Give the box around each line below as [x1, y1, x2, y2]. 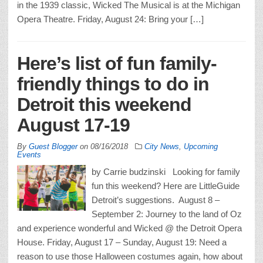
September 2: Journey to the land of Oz [92, 208, 242, 219]
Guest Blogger [29, 141, 77, 151]
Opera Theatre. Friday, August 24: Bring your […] [17, 14, 204, 24]
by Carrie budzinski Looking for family [92, 166, 240, 177]
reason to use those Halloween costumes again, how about [17, 251, 242, 261]
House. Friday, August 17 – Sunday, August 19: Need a [17, 237, 227, 247]
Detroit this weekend [17, 93, 191, 115]
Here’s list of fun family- [17, 52, 217, 74]
